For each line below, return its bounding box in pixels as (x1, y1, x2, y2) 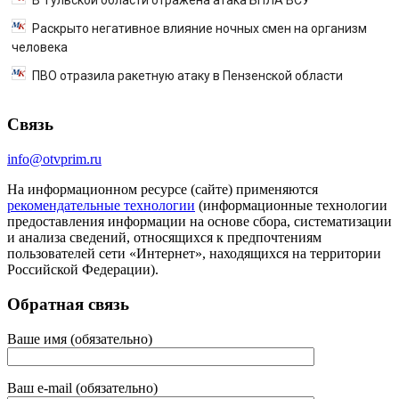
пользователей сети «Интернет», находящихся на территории (7, 246, 381, 262)
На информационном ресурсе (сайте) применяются (7, 182, 318, 198)
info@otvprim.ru (7, 151, 102, 167)
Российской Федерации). (7, 262, 159, 278)
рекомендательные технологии (7, 198, 195, 214)
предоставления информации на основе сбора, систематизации (7, 214, 392, 230)
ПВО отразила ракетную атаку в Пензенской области (32, 68, 343, 83)
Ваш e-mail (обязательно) (7, 379, 158, 395)
